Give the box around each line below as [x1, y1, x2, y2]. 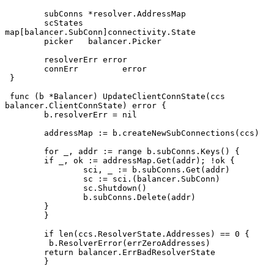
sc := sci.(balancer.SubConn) [83, 174, 220, 184]
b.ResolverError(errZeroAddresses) [49, 239, 210, 248]
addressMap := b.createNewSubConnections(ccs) [44, 128, 259, 138]
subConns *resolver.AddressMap [44, 9, 186, 19]
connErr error [122, 64, 147, 74]
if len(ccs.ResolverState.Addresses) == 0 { [44, 229, 250, 239]
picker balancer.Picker [44, 37, 161, 46]
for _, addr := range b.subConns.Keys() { [44, 147, 240, 157]
